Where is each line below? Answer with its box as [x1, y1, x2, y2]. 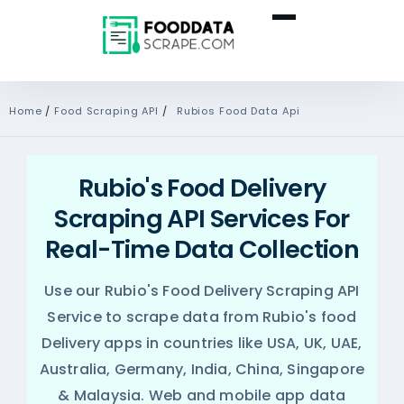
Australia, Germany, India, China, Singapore [39, 359, 365, 380]
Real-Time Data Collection [44, 233, 360, 266]
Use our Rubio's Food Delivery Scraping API [44, 280, 360, 301]
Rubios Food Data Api [176, 104, 300, 118]
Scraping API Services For [54, 202, 350, 235]
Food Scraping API [54, 104, 163, 118]
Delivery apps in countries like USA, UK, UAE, [41, 333, 363, 353]
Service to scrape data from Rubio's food [47, 307, 357, 327]
